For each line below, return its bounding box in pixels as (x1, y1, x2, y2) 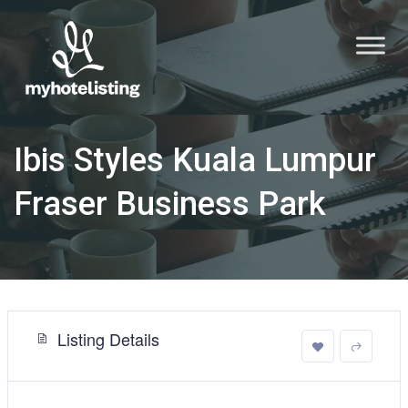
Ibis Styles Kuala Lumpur (14, 140, 376, 179)
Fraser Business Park (14, 184, 326, 223)
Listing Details (57, 326, 159, 351)
